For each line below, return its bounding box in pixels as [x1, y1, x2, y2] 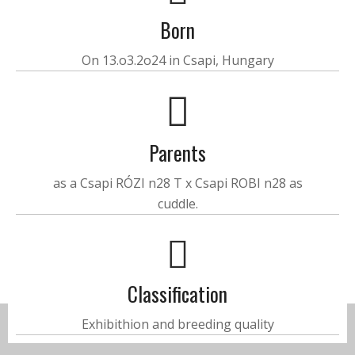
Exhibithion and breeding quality [81, 315, 274, 333]
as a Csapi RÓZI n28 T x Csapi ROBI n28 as [52, 174, 303, 192]
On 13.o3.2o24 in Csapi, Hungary [81, 51, 274, 69]
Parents [149, 137, 206, 167]
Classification [128, 278, 227, 308]
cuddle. [157, 194, 198, 212]
